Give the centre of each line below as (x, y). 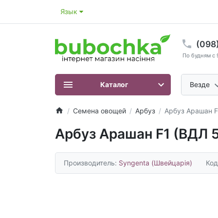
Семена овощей (99, 110)
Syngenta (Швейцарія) (155, 163)
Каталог (114, 85)
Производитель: (91, 163)
